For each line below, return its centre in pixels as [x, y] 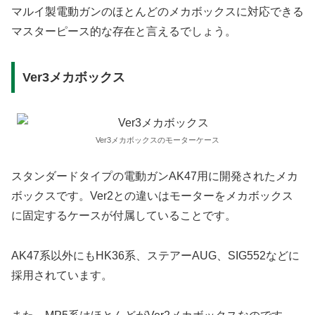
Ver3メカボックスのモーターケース [157, 140]
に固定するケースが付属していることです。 [124, 216]
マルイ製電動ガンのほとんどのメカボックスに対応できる [157, 12]
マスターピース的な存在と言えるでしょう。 [124, 32]
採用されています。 [62, 276]
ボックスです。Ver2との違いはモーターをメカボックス [152, 196]
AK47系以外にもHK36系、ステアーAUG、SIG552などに [155, 256]
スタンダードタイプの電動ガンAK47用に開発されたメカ [155, 176]
